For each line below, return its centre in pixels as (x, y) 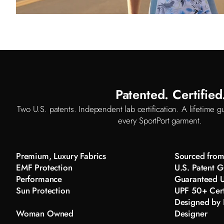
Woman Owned (45, 214)
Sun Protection (43, 191)
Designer (191, 214)
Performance (39, 179)
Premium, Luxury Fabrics (61, 156)
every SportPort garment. (160, 121)
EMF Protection (44, 168)
